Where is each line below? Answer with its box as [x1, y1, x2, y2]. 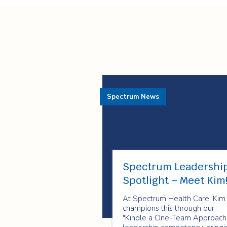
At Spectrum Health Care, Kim [123, 194, 225, 204]
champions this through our [123, 203, 214, 213]
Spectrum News [107, 92, 159, 101]
